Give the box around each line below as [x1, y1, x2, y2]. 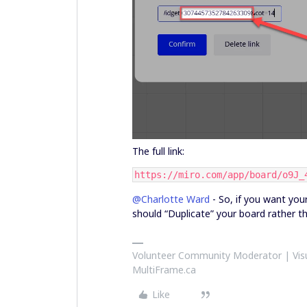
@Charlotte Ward [132, 192, 210, 206]
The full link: [132, 144, 184, 158]
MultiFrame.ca [132, 262, 196, 276]
